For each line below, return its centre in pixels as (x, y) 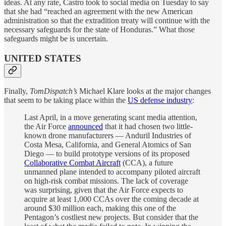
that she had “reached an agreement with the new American (98, 11)
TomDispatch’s (53, 91)
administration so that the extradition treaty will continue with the (107, 20)
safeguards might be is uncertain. (56, 38)
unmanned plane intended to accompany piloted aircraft (112, 172)
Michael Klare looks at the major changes (144, 91)
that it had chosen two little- (148, 127)
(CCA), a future (147, 163)
